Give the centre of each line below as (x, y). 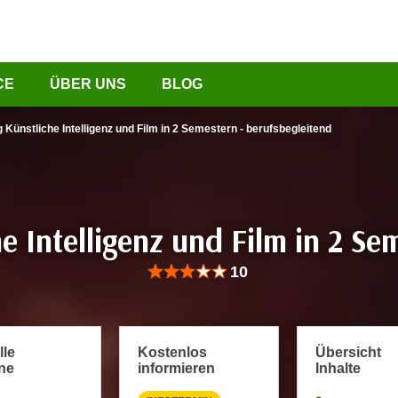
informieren (176, 368)
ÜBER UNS (88, 84)
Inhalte (338, 368)
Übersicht (348, 352)
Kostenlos (172, 352)
